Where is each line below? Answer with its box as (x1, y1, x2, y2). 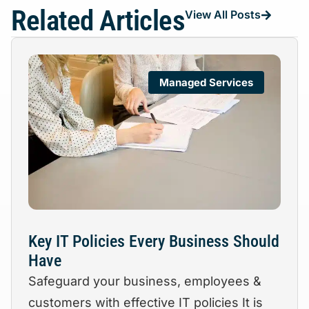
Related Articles (11, 3, 185, 37)
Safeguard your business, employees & (28, 273, 261, 288)
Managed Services (159, 75, 253, 89)
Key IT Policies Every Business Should (28, 231, 279, 251)
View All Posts (185, 8, 261, 22)
